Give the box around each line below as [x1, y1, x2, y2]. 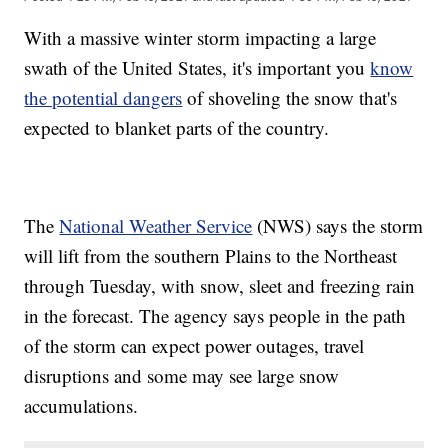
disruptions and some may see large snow [24, 363, 340, 389]
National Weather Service [59, 213, 253, 239]
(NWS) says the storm [252, 213, 424, 239]
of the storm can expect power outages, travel [24, 333, 365, 359]
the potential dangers [24, 85, 183, 111]
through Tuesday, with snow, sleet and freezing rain [24, 273, 416, 299]
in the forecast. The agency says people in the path [24, 303, 407, 329]
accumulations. [24, 393, 139, 419]
